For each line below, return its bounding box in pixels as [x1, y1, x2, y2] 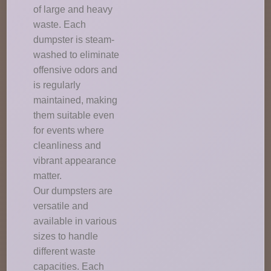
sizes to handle [33, 231, 99, 241]
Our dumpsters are [33, 186, 113, 196]
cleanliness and [33, 140, 102, 151]
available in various [33, 216, 117, 226]
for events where [33, 125, 105, 135]
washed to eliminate [33, 50, 120, 60]
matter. [33, 171, 62, 181]
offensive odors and [33, 65, 118, 75]
